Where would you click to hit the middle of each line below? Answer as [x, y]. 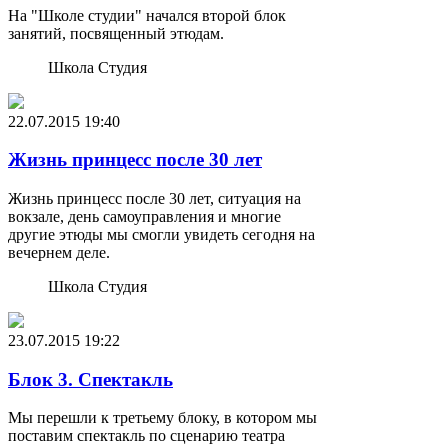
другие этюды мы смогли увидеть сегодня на [161, 234]
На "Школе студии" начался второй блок [147, 15]
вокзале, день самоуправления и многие [144, 216]
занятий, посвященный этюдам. [116, 33]
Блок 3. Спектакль [90, 379]
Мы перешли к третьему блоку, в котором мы [162, 418]
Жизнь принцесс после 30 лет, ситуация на [154, 198]
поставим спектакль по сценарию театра [146, 436]
